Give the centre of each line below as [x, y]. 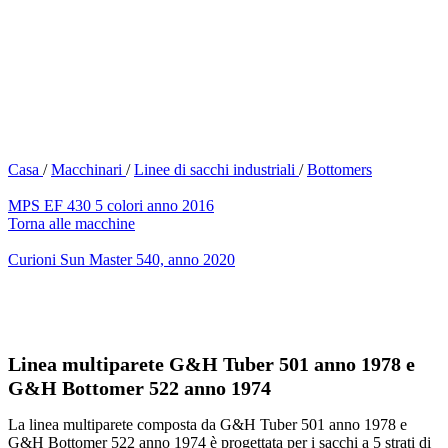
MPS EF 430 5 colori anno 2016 [111, 205]
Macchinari [88, 169]
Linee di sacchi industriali [216, 169]
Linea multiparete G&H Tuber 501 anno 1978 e [211, 364]
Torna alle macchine [71, 223]
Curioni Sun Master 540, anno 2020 [121, 259]
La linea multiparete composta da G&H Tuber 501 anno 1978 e [207, 425]
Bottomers [339, 169]
